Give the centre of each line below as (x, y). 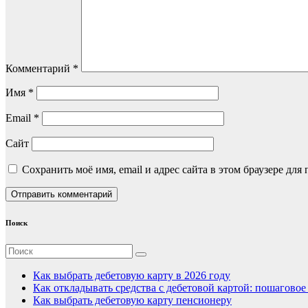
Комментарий (39, 69)
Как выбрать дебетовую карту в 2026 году (132, 276)
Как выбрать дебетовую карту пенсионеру (132, 300)
